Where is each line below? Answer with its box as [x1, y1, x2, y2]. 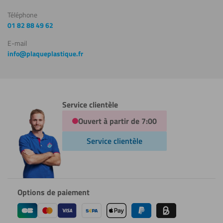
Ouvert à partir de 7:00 [78, 114, 157, 127]
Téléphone [7, 9, 37, 20]
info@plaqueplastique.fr [7, 48, 83, 59]
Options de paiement [17, 186, 90, 198]
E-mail [7, 38, 27, 48]
